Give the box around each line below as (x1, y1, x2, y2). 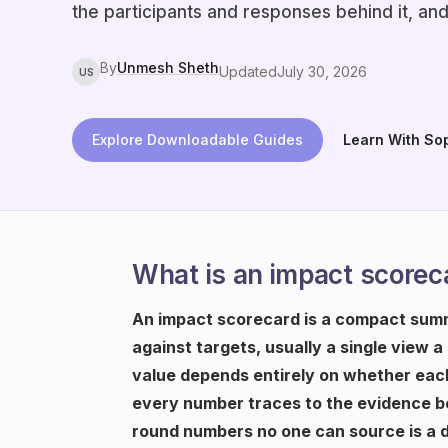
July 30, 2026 (277, 63, 367, 80)
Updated (219, 63, 277, 80)
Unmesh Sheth (117, 59, 219, 76)
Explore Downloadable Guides (92, 131, 303, 148)
